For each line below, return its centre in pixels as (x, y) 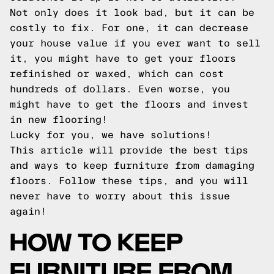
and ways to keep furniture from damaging (132, 165)
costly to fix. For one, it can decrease (129, 28)
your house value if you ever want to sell (135, 43)
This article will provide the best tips (129, 150)
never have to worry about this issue (120, 196)
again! (28, 211)
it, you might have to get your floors (123, 58)
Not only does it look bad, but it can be (132, 13)
